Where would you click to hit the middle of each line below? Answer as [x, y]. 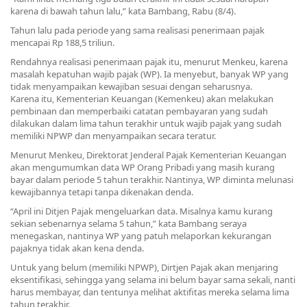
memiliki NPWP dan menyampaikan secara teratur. [113, 136]
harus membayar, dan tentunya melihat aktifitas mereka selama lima [150, 292]
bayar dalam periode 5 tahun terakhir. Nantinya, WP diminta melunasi [152, 180]
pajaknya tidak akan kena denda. [77, 248]
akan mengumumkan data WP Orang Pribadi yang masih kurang [143, 167]
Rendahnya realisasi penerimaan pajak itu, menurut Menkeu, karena [149, 62]
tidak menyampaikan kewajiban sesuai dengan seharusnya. [131, 86]
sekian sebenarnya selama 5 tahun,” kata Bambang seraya [128, 223]
